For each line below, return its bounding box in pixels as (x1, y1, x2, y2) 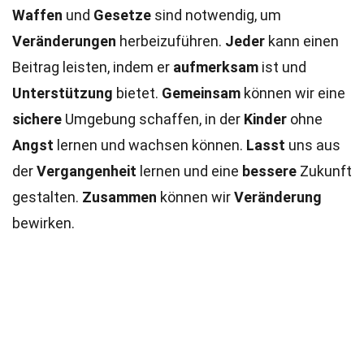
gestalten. (12, 188, 82, 206)
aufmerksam (173, 58, 258, 76)
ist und (258, 58, 306, 76)
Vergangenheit (37, 162, 136, 180)
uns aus (285, 136, 340, 154)
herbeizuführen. (116, 32, 225, 50)
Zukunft (297, 162, 352, 180)
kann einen (265, 32, 339, 50)
